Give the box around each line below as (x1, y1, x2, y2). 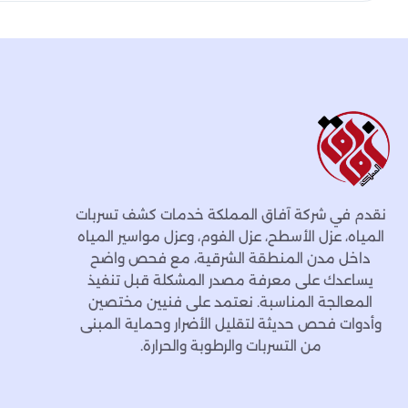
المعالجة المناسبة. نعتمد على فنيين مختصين (88, 293, 372, 311)
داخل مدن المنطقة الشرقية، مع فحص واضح (90, 250, 371, 268)
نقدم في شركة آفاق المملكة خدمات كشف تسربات (75, 206, 386, 224)
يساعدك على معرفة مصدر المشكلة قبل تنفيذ (87, 271, 373, 290)
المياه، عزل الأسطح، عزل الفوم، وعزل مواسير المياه (76, 228, 384, 246)
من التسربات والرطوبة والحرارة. (139, 337, 321, 355)
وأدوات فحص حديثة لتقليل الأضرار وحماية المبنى (79, 315, 382, 333)
